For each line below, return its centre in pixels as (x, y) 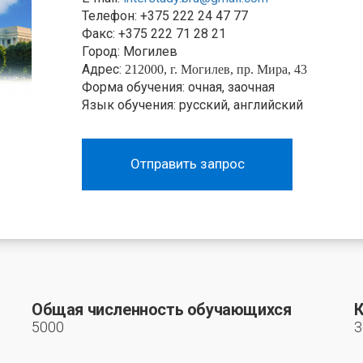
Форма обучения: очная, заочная (178, 87)
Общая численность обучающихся (162, 309)
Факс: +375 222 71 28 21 (154, 33)
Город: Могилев (130, 51)
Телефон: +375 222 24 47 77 (165, 15)
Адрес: (103, 69)
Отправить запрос (187, 163)
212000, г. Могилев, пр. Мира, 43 (216, 69)
